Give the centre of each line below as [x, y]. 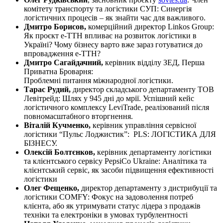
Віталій [38, 125]
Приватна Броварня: [58, 71]
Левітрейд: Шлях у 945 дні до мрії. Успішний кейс [109, 98]
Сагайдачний [77, 62]
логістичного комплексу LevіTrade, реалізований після [116, 107]
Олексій [39, 152]
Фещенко [60, 188]
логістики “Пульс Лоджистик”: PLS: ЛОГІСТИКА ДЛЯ [120, 134]
